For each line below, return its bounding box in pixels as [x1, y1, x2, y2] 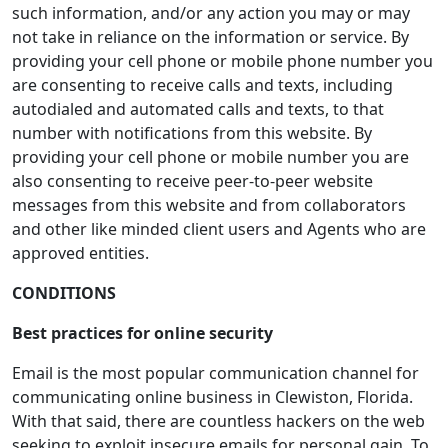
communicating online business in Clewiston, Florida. [12, 386, 413, 408]
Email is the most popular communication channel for [12, 362, 419, 384]
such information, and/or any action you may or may [12, 2, 410, 24]
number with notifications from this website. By [12, 122, 372, 144]
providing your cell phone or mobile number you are [12, 146, 409, 168]
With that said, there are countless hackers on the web [12, 410, 425, 432]
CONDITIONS [12, 282, 116, 304]
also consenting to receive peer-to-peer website [12, 170, 373, 192]
